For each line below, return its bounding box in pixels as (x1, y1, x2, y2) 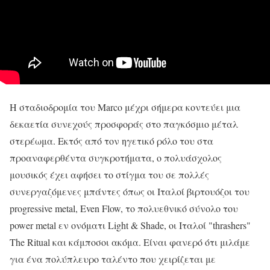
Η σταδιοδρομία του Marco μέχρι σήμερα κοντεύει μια (10, 100, 240, 113)
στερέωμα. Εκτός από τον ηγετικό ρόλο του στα (10, 134, 213, 147)
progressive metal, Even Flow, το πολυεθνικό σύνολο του (10, 201, 238, 215)
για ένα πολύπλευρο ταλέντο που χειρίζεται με (10, 252, 216, 265)
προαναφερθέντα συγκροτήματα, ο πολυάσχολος (10, 151, 222, 164)
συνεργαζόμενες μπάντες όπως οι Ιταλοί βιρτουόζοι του (10, 184, 250, 198)
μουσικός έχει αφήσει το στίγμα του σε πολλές (10, 168, 209, 181)
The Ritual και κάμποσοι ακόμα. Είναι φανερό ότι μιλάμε (10, 235, 250, 248)
